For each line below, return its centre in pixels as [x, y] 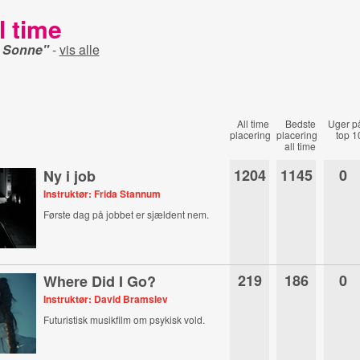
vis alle [79, 49]
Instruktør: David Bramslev [106, 299]
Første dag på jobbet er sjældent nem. [127, 214]
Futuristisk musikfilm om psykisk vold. [125, 319]
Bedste [301, 123]
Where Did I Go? [100, 281]
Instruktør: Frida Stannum [102, 194]
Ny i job [70, 176]
